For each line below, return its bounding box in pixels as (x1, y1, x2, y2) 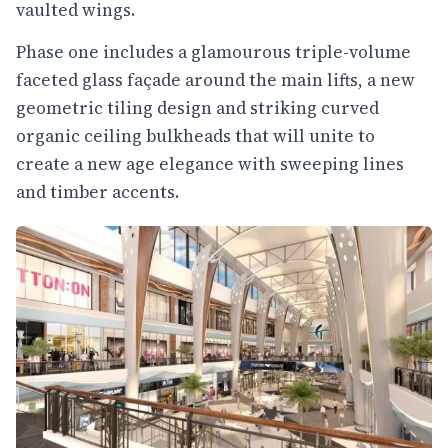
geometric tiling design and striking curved (16, 95, 379, 120)
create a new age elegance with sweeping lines (16, 151, 404, 176)
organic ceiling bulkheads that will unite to (16, 123, 375, 148)
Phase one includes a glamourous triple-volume (16, 39, 411, 64)
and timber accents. (16, 179, 179, 204)
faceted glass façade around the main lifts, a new (16, 67, 415, 92)
